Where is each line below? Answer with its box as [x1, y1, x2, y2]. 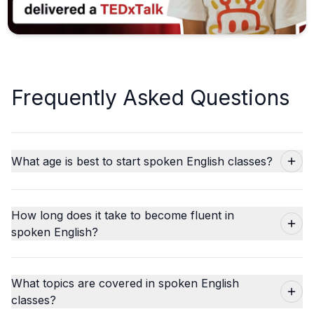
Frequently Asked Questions [11, 84, 289, 110]
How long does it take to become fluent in [11, 207, 234, 222]
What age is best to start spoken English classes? [11, 153, 273, 168]
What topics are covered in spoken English [11, 275, 239, 290]
